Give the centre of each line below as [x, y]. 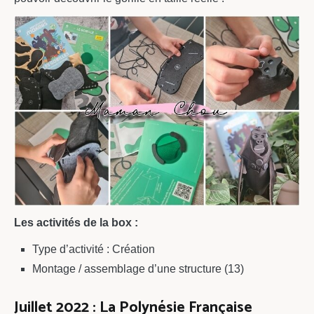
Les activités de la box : [76, 223]
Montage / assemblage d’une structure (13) [138, 269]
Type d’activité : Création [93, 250]
